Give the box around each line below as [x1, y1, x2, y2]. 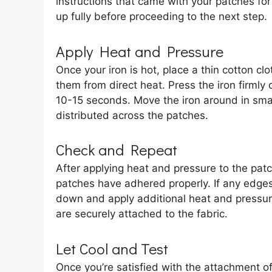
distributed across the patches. [56, 109, 208, 121]
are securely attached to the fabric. [56, 208, 228, 220]
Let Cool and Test [56, 238, 168, 259]
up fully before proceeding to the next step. [56, 10, 267, 23]
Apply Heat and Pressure [56, 41, 223, 61]
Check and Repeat [56, 140, 177, 160]
